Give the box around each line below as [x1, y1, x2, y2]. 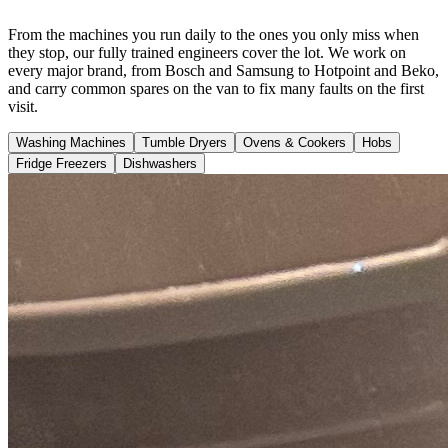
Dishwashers [123, 156, 197, 172]
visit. [8, 98, 38, 116]
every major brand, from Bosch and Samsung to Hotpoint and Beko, [8, 62, 439, 80]
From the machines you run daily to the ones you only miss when [8, 26, 419, 44]
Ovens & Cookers [243, 135, 346, 151]
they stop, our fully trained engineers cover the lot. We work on [8, 44, 406, 62]
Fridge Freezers [16, 156, 107, 172]
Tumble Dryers [142, 135, 227, 151]
